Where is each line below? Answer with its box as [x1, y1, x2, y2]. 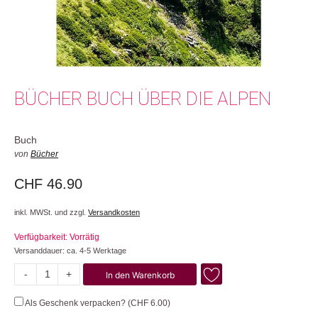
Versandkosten [88, 207, 140, 216]
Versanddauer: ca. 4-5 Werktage [14, 246, 126, 255]
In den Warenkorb [105, 269, 175, 280]
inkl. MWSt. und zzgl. [14, 207, 88, 216]
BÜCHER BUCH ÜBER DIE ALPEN [14, 88, 271, 109]
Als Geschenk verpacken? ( [23, 297, 131, 308]
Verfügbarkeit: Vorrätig [14, 231, 102, 242]
